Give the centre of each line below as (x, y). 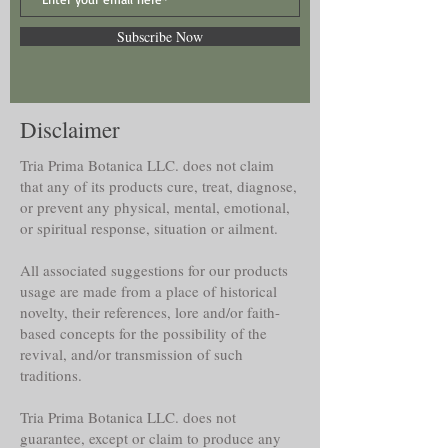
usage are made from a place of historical (148, 290)
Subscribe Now (160, 36)
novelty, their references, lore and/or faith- (150, 311)
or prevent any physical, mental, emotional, (155, 206)
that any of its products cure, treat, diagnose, (158, 185)
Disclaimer (70, 128)
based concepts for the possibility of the (143, 332)
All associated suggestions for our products (154, 269)
